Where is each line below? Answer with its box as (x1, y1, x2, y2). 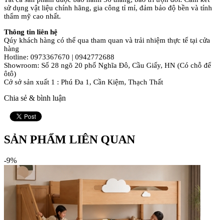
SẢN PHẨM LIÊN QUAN (4, 133, 135, 146)
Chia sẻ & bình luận (4, 93, 66, 102)
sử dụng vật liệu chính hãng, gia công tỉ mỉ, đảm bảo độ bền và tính (4, 3, 212, 12)
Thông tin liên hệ (4, 27, 57, 36)
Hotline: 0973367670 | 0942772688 (4, 53, 114, 61)
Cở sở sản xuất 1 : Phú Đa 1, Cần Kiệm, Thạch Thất (4, 78, 163, 86)
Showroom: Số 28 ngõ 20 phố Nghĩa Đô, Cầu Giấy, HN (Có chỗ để (4, 61, 211, 69)
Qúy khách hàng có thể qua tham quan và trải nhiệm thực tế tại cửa (4, 36, 210, 44)
